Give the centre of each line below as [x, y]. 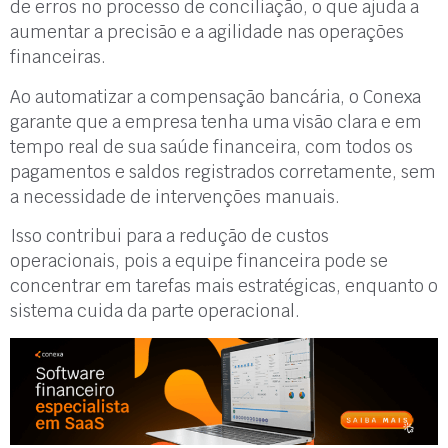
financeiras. [58, 57]
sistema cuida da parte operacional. [155, 310]
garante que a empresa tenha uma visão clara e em [216, 121]
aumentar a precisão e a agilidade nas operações [207, 32]
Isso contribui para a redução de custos [169, 235]
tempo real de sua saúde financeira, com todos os [211, 146]
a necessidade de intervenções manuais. [177, 196]
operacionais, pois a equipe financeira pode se [199, 260]
